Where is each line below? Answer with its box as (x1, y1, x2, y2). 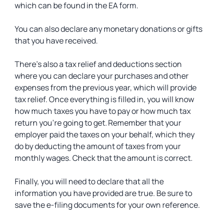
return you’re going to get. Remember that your (15, 117, 181, 128)
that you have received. (15, 35, 99, 46)
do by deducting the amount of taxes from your (15, 141, 181, 152)
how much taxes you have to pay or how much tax (15, 106, 191, 116)
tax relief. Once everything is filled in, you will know (15, 94, 194, 105)
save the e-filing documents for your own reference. (15, 199, 201, 210)
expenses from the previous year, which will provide (15, 82, 197, 93)
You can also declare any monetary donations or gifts (15, 23, 202, 34)
